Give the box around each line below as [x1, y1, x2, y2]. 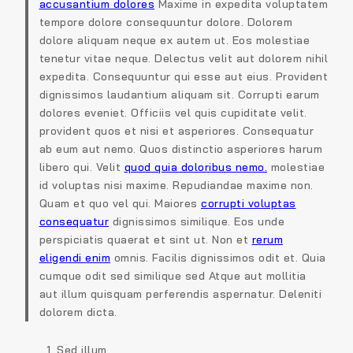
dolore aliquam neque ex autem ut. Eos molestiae [39, 33, 310, 48]
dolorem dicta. [39, 305, 117, 320]
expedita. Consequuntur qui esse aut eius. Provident [39, 69, 328, 84]
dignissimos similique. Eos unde [109, 214, 284, 229]
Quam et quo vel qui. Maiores [39, 196, 201, 211]
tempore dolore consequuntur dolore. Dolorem [39, 15, 292, 30]
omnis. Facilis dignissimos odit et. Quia [110, 251, 326, 266]
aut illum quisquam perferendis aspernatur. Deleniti [39, 287, 321, 302]
